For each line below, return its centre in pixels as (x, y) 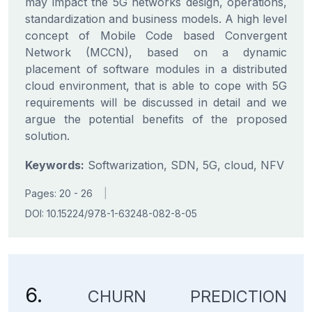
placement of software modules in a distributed (156, 69)
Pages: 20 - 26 (59, 193)
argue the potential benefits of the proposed (156, 119)
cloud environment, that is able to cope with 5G (156, 86)
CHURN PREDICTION (187, 296)
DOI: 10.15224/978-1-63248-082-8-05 (111, 213)
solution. (47, 136)
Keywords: (55, 165)
